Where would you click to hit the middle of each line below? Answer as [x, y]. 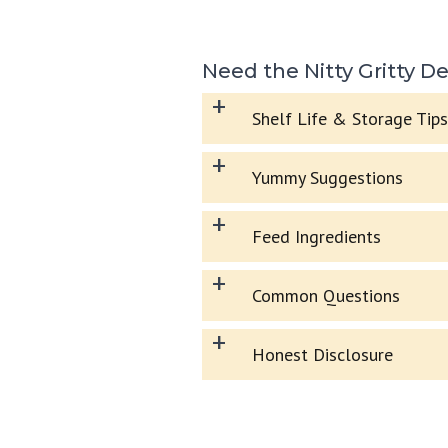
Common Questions [326, 296]
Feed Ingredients [316, 237]
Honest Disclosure [322, 355]
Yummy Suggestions [327, 178]
